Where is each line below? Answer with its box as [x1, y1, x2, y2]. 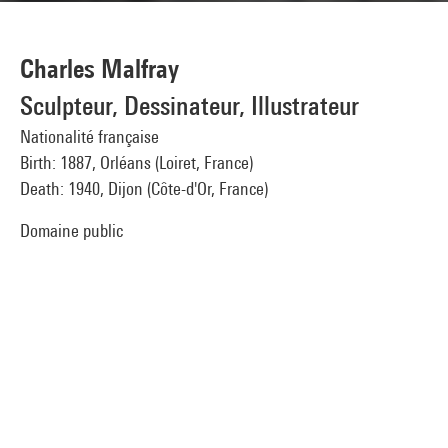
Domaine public [20, 220, 123, 241]
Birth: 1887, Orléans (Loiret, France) [20, 152, 253, 173]
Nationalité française [20, 126, 159, 147]
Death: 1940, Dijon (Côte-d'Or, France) [20, 178, 268, 199]
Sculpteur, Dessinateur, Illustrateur [20, 90, 359, 121]
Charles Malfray [20, 53, 179, 84]
